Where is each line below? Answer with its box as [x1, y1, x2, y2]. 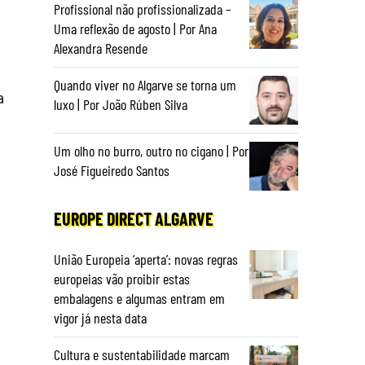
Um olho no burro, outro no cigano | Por [54, 142, 248, 160]
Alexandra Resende [54, 39, 147, 57]
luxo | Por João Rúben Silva [54, 95, 187, 113]
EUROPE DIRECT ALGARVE [54, 208, 213, 229]
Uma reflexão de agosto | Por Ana [54, 20, 217, 37]
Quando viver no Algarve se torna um [54, 76, 236, 94]
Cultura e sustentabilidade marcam [54, 345, 230, 363]
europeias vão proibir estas [54, 270, 190, 288]
